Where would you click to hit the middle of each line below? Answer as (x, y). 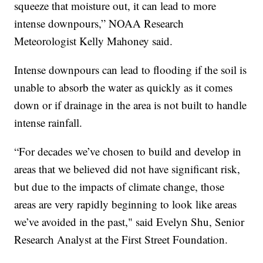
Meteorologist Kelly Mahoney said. (95, 41)
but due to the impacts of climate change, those (119, 186)
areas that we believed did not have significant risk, (127, 168)
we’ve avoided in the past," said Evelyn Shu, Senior (129, 221)
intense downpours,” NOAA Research (99, 23)
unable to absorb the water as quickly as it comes (124, 87)
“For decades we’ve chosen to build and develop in (128, 151)
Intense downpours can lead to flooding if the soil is (131, 69)
